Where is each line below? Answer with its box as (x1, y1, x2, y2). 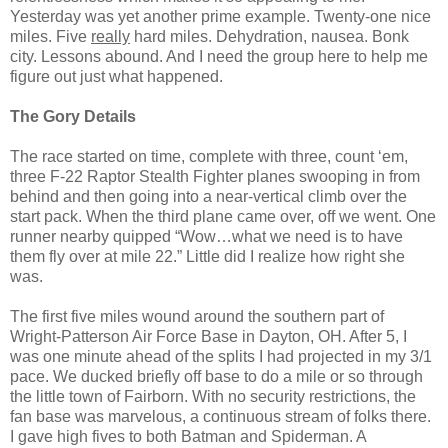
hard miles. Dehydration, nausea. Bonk (130, 28, 409, 46)
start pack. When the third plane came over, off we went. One (10, 208, 436, 226)
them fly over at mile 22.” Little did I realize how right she (10, 248, 405, 266)
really (91, 28, 130, 46)
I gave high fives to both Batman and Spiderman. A (10, 428, 366, 446)
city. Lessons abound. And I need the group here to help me (10, 48, 428, 66)
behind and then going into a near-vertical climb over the (10, 188, 407, 206)
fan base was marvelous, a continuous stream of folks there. (10, 408, 431, 426)
